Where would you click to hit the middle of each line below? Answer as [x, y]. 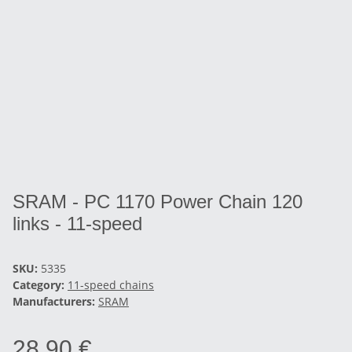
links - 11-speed [77, 223]
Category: [40, 284]
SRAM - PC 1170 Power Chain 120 [158, 201]
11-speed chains [111, 284]
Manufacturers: [54, 301]
